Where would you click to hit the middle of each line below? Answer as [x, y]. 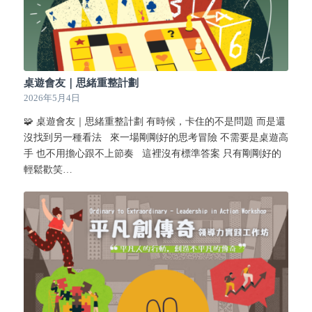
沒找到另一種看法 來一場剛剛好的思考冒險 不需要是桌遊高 [156, 137]
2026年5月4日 [52, 98]
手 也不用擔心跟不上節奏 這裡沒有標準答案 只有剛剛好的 [152, 153]
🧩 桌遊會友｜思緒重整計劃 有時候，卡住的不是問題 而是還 [154, 121]
